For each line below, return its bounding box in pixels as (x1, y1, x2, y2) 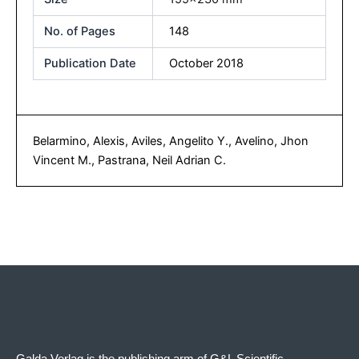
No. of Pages (44, 23, 116, 38)
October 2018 (168, 55, 244, 71)
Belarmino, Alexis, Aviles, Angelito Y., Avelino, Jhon (33, 134, 309, 149)
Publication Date (44, 55, 137, 71)
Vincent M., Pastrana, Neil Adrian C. (33, 153, 226, 168)
